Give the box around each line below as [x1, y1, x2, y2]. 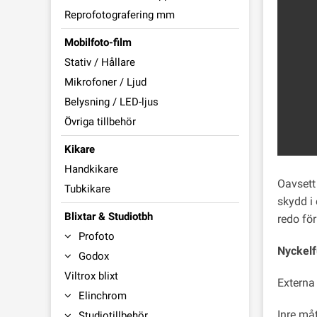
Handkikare [64, 163, 118, 175]
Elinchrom [79, 289, 127, 302]
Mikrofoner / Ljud [64, 76, 146, 88]
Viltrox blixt [64, 270, 118, 282]
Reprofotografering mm [64, 8, 175, 21]
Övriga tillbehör [64, 115, 136, 128]
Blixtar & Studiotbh [64, 210, 153, 223]
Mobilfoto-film [64, 36, 132, 49]
